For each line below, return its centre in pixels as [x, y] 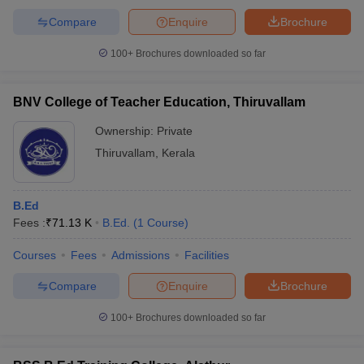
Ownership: [126, 131]
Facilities [207, 255]
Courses [35, 255]
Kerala [178, 153]
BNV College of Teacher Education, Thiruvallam [159, 102]
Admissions [141, 255]
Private [175, 131]
